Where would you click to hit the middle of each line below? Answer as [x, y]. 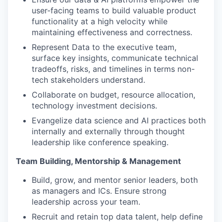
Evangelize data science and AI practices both [119, 121]
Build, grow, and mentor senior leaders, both [115, 180]
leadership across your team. [86, 202]
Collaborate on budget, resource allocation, [113, 95]
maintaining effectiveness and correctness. [112, 32]
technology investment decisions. [94, 106]
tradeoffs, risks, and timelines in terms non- [113, 69]
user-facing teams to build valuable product [114, 11]
